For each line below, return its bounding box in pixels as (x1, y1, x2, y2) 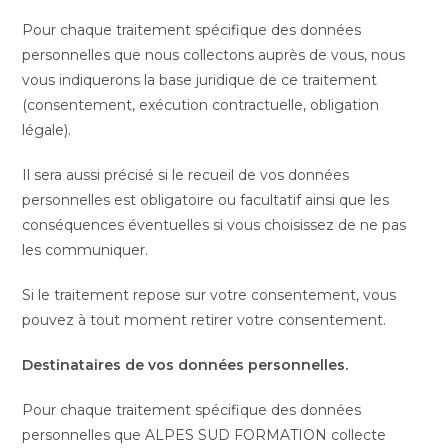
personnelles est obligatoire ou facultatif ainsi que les (22, 191, 390, 209)
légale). (22, 121, 72, 139)
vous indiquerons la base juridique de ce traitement (22, 71, 378, 89)
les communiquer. (22, 241, 149, 259)
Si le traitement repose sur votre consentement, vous (22, 286, 397, 304)
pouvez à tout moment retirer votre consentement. (22, 311, 387, 329)
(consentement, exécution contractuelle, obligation (22, 96, 380, 114)
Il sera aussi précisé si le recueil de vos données (22, 166, 350, 184)
